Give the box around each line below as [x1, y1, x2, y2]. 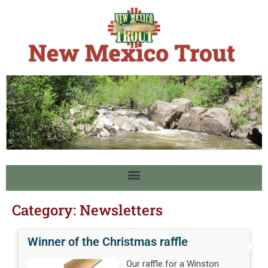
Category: [12, 200, 80, 220]
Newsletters [80, 200, 163, 220]
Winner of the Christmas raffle [28, 234, 188, 249]
